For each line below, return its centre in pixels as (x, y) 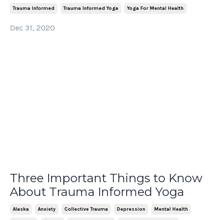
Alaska (21, 209)
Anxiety (47, 209)
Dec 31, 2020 (32, 28)
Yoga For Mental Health (155, 9)
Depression (131, 209)
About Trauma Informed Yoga (97, 192)
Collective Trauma (86, 209)
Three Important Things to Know (106, 178)
